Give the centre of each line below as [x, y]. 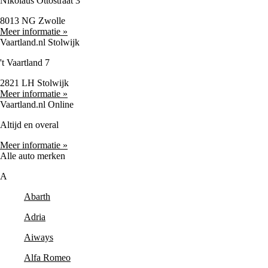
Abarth [37, 196]
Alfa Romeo [47, 257]
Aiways [39, 237]
